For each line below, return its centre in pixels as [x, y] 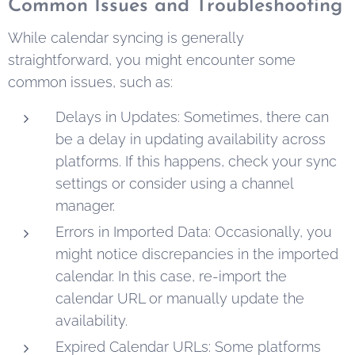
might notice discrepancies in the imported [197, 254]
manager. [85, 205]
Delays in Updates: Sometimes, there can [192, 116]
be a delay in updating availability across [191, 139]
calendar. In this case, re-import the [171, 276]
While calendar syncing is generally [126, 37]
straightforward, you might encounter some [152, 59]
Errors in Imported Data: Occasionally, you [194, 231]
